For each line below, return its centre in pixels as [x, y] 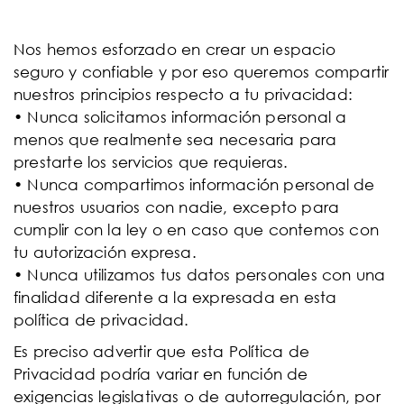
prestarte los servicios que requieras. [151, 162]
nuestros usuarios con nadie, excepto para [177, 207]
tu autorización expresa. [105, 252]
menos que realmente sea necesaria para [175, 139]
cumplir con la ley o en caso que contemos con [197, 230]
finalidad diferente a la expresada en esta [175, 297]
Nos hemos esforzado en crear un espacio [174, 49]
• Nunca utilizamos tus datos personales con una [200, 275]
